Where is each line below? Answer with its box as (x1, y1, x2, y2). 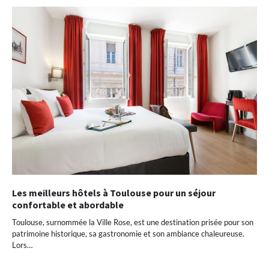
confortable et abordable (12, 198, 124, 211)
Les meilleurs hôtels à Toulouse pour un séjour (12, 186, 216, 199)
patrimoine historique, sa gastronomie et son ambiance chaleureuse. (12, 228, 244, 238)
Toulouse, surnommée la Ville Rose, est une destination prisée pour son (12, 217, 253, 227)
